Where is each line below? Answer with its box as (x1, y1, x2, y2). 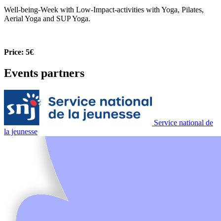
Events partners (4, 66, 84, 79)
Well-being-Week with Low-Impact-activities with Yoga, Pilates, (4, 5, 204, 14)
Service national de (154, 118, 213, 127)
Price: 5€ (4, 47, 34, 56)
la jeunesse (4, 127, 37, 136)
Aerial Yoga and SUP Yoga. (4, 14, 90, 23)
